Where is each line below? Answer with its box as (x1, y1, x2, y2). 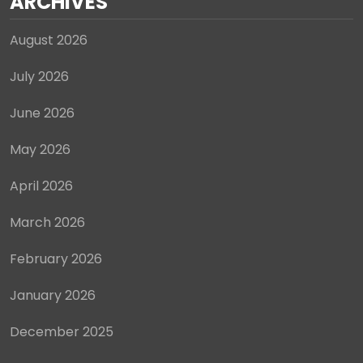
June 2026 (10, 103, 75, 122)
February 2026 (10, 249, 102, 268)
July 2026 (10, 66, 69, 86)
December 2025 (10, 322, 113, 341)
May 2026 (10, 139, 70, 159)
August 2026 (10, 30, 88, 49)
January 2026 (10, 285, 96, 305)
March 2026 (10, 212, 85, 232)
